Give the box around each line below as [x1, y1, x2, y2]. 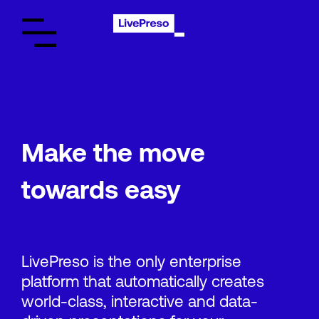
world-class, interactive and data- [21, 295, 258, 312]
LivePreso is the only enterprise [21, 255, 241, 272]
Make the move [21, 142, 205, 169]
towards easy [21, 179, 181, 206]
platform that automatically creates [21, 275, 264, 292]
